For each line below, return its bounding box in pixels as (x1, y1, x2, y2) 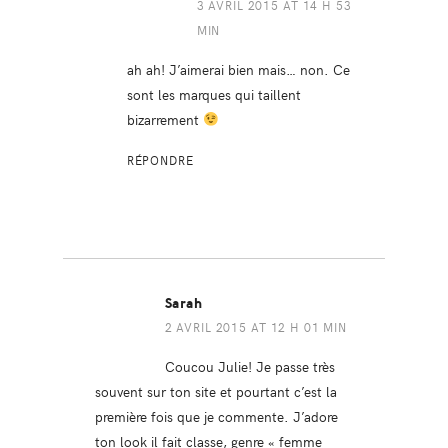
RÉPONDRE (126, 151, 194, 168)
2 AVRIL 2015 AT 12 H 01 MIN (164, 318, 348, 335)
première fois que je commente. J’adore (94, 405, 338, 426)
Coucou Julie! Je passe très (164, 355, 335, 376)
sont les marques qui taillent (126, 83, 301, 104)
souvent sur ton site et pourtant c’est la (94, 380, 337, 401)
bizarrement (126, 108, 203, 129)
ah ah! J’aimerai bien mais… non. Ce (126, 58, 350, 79)
